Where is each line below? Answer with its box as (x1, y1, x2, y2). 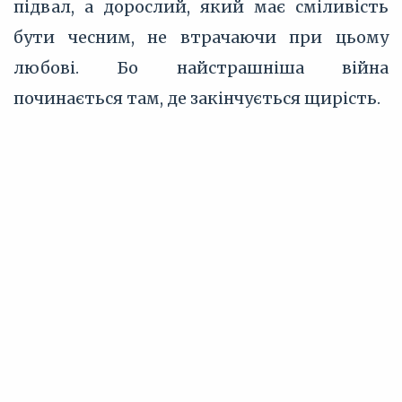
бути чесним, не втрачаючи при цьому (13, 27, 389, 48)
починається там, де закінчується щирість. (13, 88, 380, 109)
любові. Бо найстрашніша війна (13, 57, 389, 78)
